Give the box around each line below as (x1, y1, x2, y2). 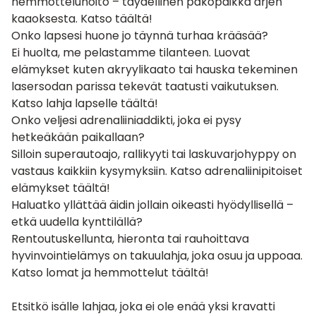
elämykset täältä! (11, 179, 110, 196)
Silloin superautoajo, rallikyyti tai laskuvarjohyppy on (11, 145, 296, 162)
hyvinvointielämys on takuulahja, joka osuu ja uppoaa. (11, 247, 303, 264)
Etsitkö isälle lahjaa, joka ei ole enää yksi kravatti (11, 298, 275, 315)
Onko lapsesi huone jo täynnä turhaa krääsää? (11, 27, 268, 44)
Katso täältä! (80, 10, 152, 27)
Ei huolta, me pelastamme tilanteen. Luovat (11, 44, 250, 61)
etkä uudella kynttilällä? (11, 213, 142, 230)
